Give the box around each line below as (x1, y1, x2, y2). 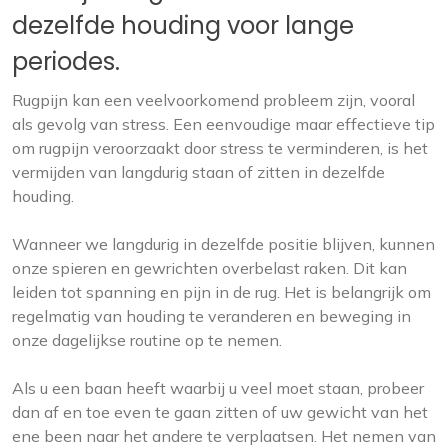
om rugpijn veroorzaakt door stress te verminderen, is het (12, 138, 428, 159)
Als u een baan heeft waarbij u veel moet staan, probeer (12, 378, 424, 399)
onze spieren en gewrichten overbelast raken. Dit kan (12, 258, 407, 279)
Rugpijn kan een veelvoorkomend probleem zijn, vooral (12, 90, 415, 111)
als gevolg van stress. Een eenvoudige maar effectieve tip (12, 114, 435, 135)
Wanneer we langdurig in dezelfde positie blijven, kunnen (12, 234, 435, 255)
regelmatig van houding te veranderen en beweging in (12, 306, 411, 327)
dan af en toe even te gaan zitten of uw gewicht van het (12, 402, 428, 423)
